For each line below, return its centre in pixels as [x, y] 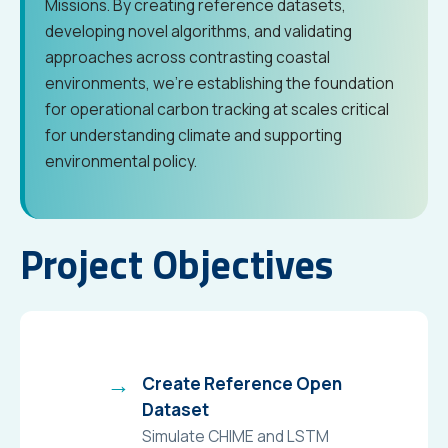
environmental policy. [121, 161]
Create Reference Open [241, 383]
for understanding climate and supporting [193, 135]
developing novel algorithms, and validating [198, 31]
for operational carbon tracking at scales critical [217, 109]
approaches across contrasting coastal [187, 57]
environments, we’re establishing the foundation [219, 83]
